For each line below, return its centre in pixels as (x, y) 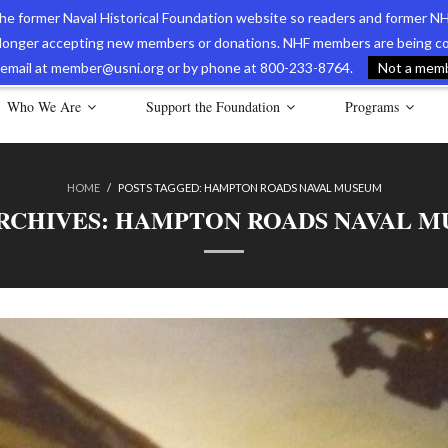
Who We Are (44, 106)
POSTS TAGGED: (160, 187)
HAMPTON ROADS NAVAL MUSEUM (292, 187)
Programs (372, 106)
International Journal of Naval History (284, 50)
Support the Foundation (213, 106)
